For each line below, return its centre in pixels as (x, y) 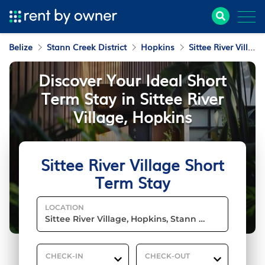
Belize (21, 47)
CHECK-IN (64, 256)
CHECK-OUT (168, 256)
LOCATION (64, 207)
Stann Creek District (87, 47)
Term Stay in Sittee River (132, 98)
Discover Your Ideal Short (132, 80)
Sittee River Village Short (132, 164)
